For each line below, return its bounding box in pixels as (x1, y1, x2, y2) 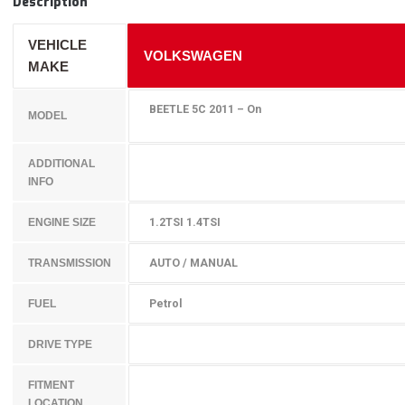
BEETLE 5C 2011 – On (148, 102, 261, 117)
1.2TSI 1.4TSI (148, 215, 221, 230)
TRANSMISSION (27, 257, 111, 270)
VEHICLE (27, 37, 87, 53)
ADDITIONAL (27, 157, 95, 171)
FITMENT (27, 379, 74, 392)
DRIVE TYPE (27, 338, 92, 352)
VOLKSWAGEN (143, 48, 242, 64)
